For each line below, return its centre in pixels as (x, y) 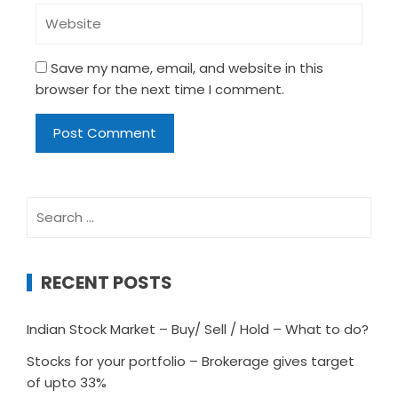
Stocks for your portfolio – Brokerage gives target (191, 361)
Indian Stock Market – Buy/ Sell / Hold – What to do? (198, 329)
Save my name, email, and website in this (187, 68)
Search (49, 206)
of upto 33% (67, 382)
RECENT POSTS (107, 282)
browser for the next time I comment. (160, 89)
